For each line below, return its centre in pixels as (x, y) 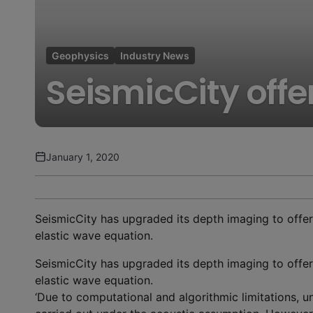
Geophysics (80, 55)
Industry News (155, 55)
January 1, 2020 (83, 156)
